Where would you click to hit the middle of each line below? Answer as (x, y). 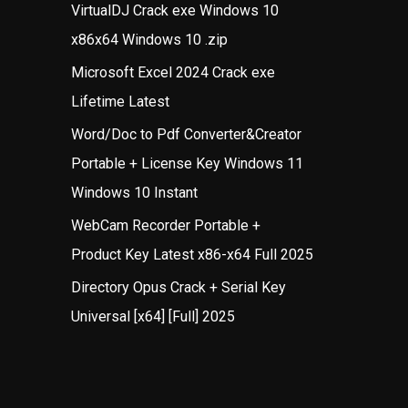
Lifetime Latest (120, 101)
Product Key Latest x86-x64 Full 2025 (192, 254)
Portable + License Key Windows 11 (187, 163)
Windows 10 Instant (134, 192)
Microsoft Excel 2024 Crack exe (173, 72)
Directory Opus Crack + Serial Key (178, 287)
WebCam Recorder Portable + (166, 225)
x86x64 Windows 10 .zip (149, 39)
